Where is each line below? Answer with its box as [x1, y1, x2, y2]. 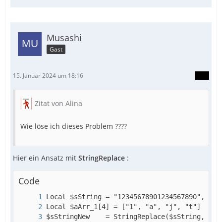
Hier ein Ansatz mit [13, 153, 78, 163]
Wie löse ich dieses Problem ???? [20, 121, 127, 131]
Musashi [47, 31, 82, 44]
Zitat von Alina [35, 98, 82, 108]
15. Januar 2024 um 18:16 [13, 71, 83, 80]
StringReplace [78, 153, 125, 163]
